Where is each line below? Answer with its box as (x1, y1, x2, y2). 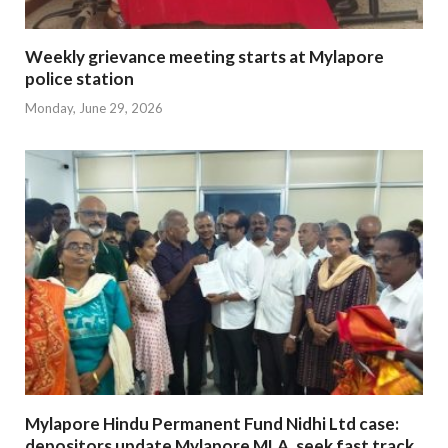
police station (25, 68, 137, 90)
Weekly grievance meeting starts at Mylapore (25, 46, 384, 68)
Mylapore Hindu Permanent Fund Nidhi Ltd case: (25, 412, 399, 434)
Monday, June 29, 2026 (25, 99, 163, 116)
